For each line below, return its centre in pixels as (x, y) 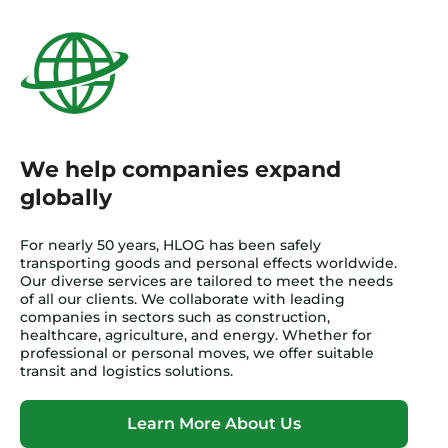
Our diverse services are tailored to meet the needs (206, 281)
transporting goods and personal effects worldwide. (208, 263)
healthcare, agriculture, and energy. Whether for (196, 335)
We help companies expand (180, 170)
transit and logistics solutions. (126, 371)
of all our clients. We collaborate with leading (182, 299)
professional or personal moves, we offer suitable (197, 353)
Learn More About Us (214, 424)
